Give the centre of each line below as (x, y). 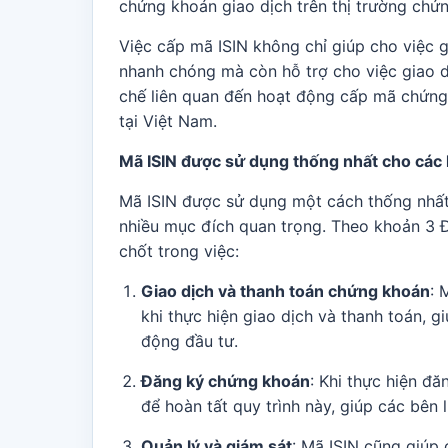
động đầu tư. (189, 341)
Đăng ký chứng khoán (225, 381)
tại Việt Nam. (168, 121)
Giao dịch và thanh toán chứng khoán (285, 291)
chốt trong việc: (179, 251)
